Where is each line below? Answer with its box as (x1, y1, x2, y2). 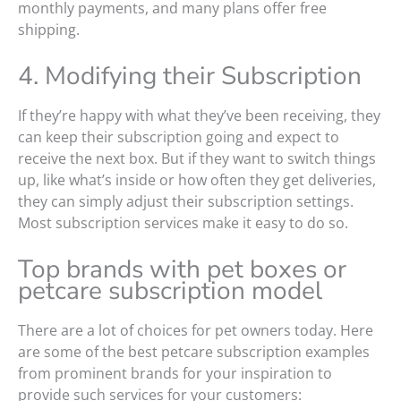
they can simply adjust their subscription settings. (18, 192, 354, 212)
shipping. (18, 20, 80, 40)
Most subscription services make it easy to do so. (18, 213, 348, 234)
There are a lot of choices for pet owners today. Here (18, 320, 373, 341)
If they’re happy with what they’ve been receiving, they (18, 106, 380, 126)
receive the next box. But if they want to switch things (18, 149, 376, 169)
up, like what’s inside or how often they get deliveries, (18, 170, 376, 191)
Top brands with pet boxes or (18, 252, 346, 287)
